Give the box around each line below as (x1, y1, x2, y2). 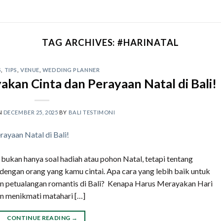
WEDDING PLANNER (42, 67, 100, 74)
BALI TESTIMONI (68, 109, 115, 115)
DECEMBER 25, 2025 (3, 109, 58, 115)
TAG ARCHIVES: (42, 37, 118, 48)
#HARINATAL (117, 37, 179, 48)
